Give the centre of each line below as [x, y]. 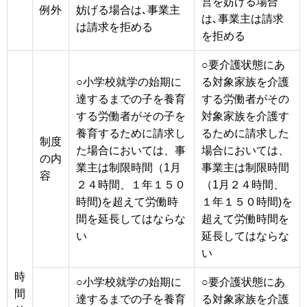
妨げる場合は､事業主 [128, 10]
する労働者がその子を [131, 116]
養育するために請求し [131, 133]
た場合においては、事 [131, 150]
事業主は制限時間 [245, 167]
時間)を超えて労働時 [127, 201]
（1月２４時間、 [243, 184]
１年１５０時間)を [247, 201]
